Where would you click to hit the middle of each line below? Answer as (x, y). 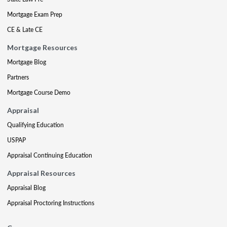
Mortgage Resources (42, 47)
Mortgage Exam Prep (35, 14)
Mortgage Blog (27, 62)
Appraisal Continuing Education (50, 155)
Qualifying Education (35, 125)
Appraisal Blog (26, 188)
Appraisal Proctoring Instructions (51, 203)
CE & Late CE (25, 30)
